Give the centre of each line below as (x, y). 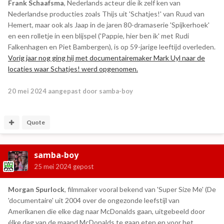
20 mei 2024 (27, 91)
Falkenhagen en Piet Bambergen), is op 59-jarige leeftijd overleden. (112, 46)
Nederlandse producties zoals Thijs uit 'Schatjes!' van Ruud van (106, 13)
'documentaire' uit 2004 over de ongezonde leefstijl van (94, 200)
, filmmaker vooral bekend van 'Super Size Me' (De (140, 189)
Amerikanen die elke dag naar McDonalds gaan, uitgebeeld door (106, 211)
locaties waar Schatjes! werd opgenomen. (73, 68)
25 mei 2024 (53, 166)
